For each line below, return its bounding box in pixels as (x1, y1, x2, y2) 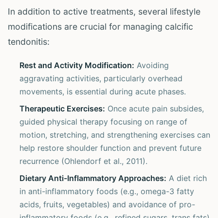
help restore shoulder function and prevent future (19, 143, 201, 153)
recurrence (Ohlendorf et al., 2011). (19, 156, 147, 166)
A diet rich (166, 173, 207, 183)
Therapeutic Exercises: (19, 104, 105, 113)
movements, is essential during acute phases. (19, 87, 186, 96)
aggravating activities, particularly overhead (19, 73, 182, 83)
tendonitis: (8, 36, 50, 47)
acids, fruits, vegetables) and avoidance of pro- (19, 200, 195, 209)
